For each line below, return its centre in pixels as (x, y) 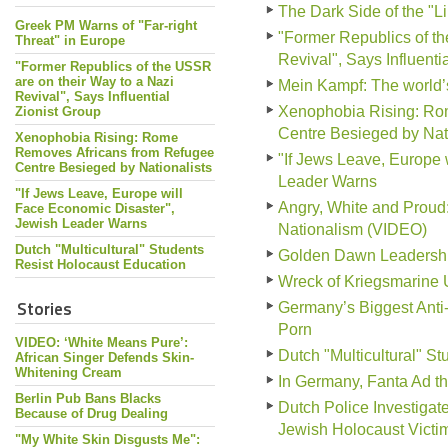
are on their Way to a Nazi (94, 81)
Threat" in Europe (70, 40)
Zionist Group (58, 111)
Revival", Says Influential (92, 96)
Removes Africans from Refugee (114, 152)
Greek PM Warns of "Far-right (106, 25)
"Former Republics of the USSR (113, 66)
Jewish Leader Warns (81, 223)
